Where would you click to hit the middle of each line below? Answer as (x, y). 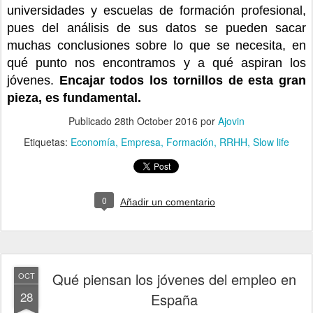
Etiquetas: (47, 141)
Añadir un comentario (168, 202)
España (174, 299)
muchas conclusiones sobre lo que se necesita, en (156, 45)
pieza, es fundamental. (74, 97)
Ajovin (231, 121)
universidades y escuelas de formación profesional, (156, 10)
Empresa (141, 141)
